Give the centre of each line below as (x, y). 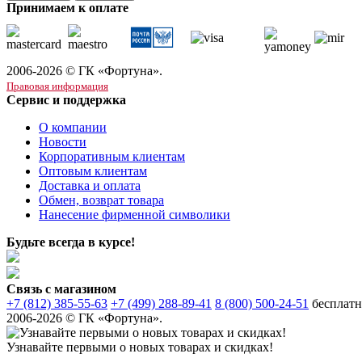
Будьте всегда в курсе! (71, 242)
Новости (63, 141)
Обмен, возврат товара (101, 200)
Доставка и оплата (90, 185)
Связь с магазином (61, 288)
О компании (73, 127)
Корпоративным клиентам (112, 156)
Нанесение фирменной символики (135, 214)
